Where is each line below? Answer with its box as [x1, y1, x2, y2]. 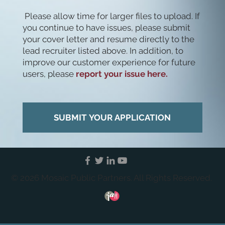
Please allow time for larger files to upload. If [22, 11, 200, 21]
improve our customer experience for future [22, 57, 195, 67]
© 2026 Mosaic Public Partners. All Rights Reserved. [11, 172, 212, 183]
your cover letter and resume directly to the [22, 34, 194, 44]
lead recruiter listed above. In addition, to [22, 45, 183, 56]
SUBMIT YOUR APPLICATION [54, 112, 171, 123]
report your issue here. [75, 68, 168, 79]
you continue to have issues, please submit [22, 22, 190, 33]
